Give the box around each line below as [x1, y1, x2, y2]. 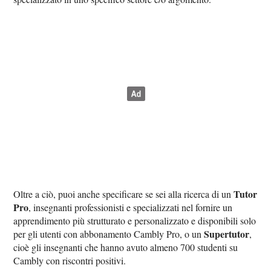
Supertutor [204, 227, 250, 241]
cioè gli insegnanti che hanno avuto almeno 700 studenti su [13, 241, 238, 254]
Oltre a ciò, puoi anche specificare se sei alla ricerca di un [13, 188, 234, 201]
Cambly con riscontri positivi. [13, 254, 126, 267]
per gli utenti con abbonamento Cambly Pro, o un [13, 227, 204, 241]
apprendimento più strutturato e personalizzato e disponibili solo [13, 214, 256, 227]
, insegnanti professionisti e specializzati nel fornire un [28, 201, 233, 214]
